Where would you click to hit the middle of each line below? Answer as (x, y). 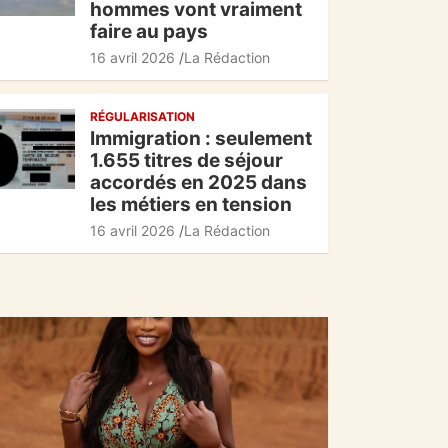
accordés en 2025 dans (198, 182)
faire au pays (149, 31)
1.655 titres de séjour (186, 160)
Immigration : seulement (201, 138)
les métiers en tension (191, 204)
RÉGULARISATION (142, 116)
